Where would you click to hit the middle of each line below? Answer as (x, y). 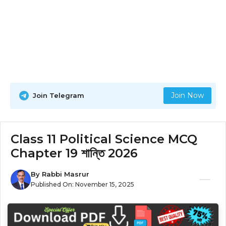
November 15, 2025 (105, 184)
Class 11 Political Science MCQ (104, 139)
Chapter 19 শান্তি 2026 (74, 153)
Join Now (187, 95)
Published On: (53, 184)
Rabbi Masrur (66, 174)
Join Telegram (59, 95)
